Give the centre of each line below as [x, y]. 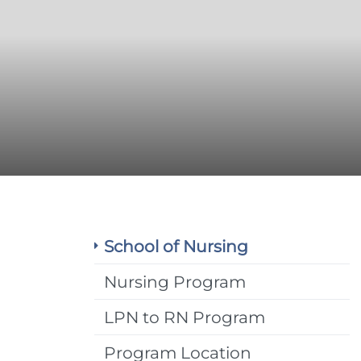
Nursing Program [175, 281]
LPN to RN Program [185, 317]
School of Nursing [176, 246]
